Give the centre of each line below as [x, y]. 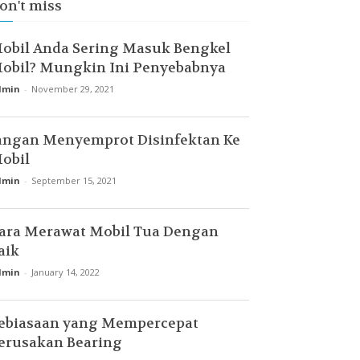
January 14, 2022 [65, 272]
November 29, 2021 [73, 89]
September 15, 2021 [74, 180]
